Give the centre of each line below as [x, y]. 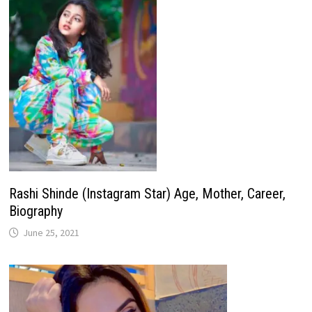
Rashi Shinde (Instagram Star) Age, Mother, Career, [147, 193]
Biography [36, 211]
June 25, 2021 [51, 232]
